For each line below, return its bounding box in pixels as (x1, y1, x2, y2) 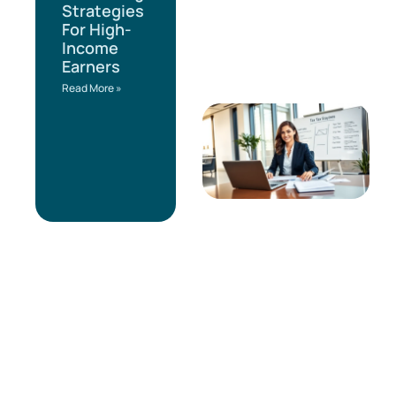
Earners (62, 56, 120, 78)
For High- (62, 19, 132, 41)
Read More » (62, 80, 122, 96)
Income (62, 37, 118, 59)
